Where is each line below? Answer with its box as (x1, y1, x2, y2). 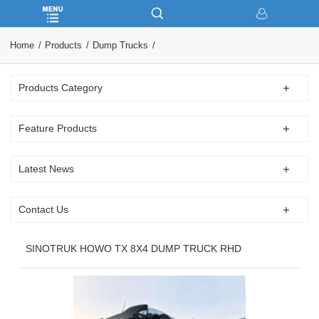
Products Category (19, 82, 103, 93)
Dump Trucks (92, 40, 148, 51)
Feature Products (19, 122, 98, 134)
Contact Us (19, 204, 69, 215)
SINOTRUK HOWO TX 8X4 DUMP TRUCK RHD (25, 243, 241, 254)
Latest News (19, 163, 75, 174)
